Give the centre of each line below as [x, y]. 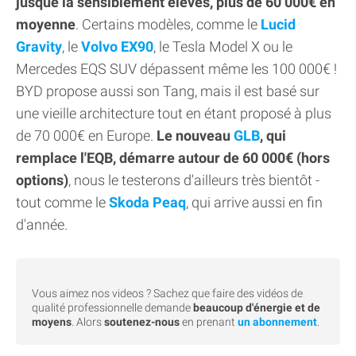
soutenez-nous [142, 322]
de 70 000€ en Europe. [86, 136]
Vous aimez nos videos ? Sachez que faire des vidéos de [167, 294]
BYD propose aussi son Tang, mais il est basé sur [168, 91]
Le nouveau [195, 136]
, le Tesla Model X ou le [223, 47]
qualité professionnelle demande [112, 308]
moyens [52, 322]
